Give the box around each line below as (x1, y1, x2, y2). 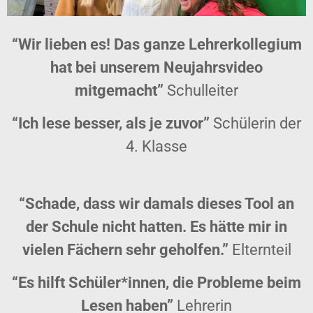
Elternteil (228, 240, 291, 259)
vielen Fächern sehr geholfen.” (22, 240, 228, 259)
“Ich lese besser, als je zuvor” (12, 115, 210, 133)
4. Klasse (126, 138, 187, 156)
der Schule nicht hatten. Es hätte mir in (26, 217, 287, 235)
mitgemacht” (75, 81, 163, 99)
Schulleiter (163, 81, 238, 99)
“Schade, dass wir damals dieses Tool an (19, 194, 294, 212)
